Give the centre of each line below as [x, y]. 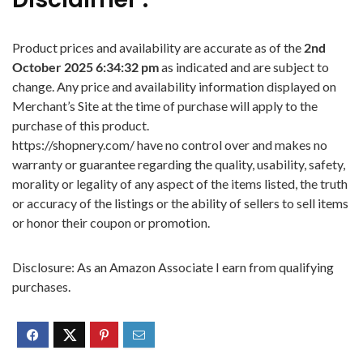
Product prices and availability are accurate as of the [158, 47]
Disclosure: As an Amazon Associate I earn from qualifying [173, 267]
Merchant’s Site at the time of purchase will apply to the [165, 106]
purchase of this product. [81, 125]
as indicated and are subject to [245, 67]
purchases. [41, 286]
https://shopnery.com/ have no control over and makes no [170, 145]
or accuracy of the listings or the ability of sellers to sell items [180, 203]
